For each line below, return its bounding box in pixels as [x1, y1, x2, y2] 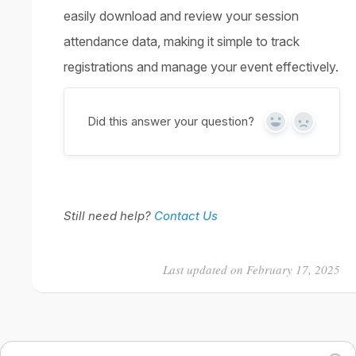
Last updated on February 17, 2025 [163, 261, 340, 278]
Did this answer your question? [87, 114, 255, 130]
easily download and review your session [64, 8, 299, 25]
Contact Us [154, 208, 218, 224]
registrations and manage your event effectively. [64, 59, 339, 75]
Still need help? [64, 208, 154, 224]
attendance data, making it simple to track [64, 33, 300, 50]
